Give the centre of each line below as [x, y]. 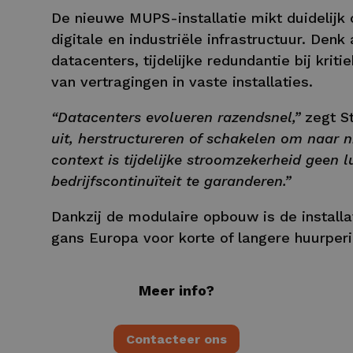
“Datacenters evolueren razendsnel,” [175, 117]
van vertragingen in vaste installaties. [182, 82]
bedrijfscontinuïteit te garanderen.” [171, 181]
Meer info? [176, 291]
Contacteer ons [176, 339]
